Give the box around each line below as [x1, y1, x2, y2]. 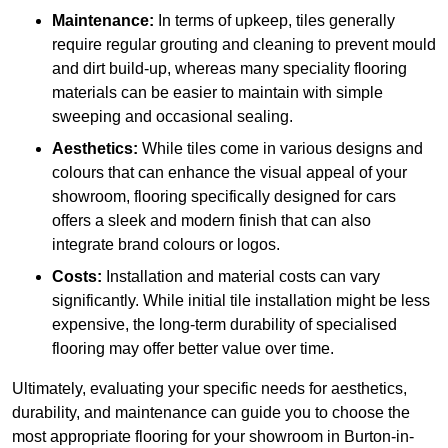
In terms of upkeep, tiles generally [154, 12, 395, 30]
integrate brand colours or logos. [52, 236, 280, 254]
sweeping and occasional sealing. [52, 108, 293, 126]
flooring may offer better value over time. [52, 340, 334, 358]
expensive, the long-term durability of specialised [52, 316, 397, 334]
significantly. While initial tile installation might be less [52, 292, 430, 310]
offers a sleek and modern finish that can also [52, 212, 371, 230]
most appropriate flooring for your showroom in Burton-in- [12, 428, 414, 446]
